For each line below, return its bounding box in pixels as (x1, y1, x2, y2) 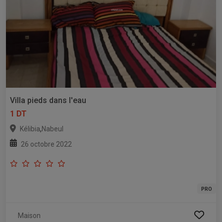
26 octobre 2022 (21, 140, 72, 148)
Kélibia (20, 124, 40, 133)
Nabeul (42, 124, 63, 133)
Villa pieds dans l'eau (10, 95, 86, 105)
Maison (18, 211, 41, 220)
